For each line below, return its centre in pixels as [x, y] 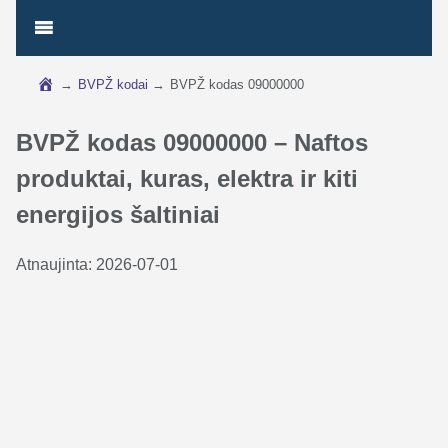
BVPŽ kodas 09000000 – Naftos [192, 142]
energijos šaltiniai [118, 214]
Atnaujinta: [56, 264]
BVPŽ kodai [113, 84]
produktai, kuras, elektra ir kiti [187, 178]
